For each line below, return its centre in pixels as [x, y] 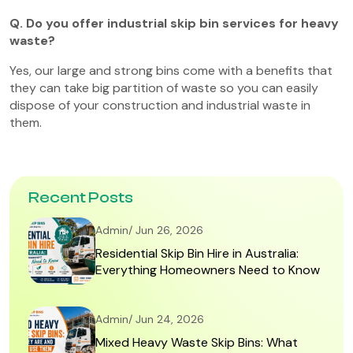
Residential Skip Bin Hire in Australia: [197, 254]
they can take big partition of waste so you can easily [164, 87]
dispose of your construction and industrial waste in [160, 105]
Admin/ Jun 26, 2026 [149, 230]
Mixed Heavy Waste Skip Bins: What [197, 343]
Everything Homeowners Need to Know [208, 270]
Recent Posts [81, 197]
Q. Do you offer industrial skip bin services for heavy [174, 23]
